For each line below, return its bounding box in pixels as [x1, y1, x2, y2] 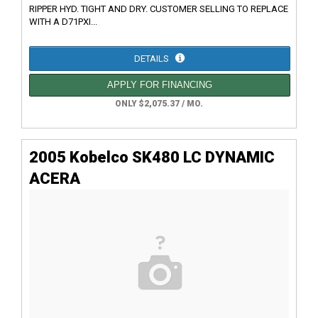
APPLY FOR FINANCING [107, 79, 212, 90]
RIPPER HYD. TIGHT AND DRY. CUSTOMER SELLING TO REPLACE [29, 3, 288, 14]
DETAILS [134, 53, 171, 64]
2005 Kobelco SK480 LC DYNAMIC [29, 148, 275, 166]
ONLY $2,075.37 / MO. [115, 98, 203, 109]
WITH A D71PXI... [29, 16, 97, 27]
